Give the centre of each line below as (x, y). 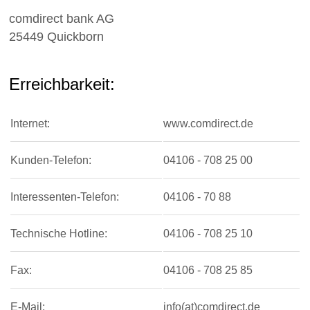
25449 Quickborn (56, 37)
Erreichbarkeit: (62, 84)
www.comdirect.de (208, 123)
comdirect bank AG (61, 19)
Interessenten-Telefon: (64, 197)
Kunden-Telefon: (51, 160)
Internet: (30, 123)
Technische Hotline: (58, 233)
